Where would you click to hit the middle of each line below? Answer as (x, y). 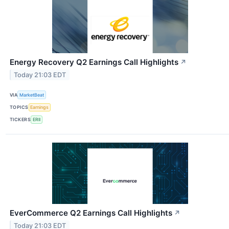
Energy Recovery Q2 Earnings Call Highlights (94, 62)
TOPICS (19, 107)
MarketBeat (32, 95)
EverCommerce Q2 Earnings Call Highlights (91, 213)
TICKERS (20, 120)
